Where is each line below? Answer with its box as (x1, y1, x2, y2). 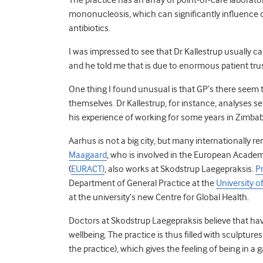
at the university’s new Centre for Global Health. (69, 191, 249, 203)
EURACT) (71, 163, 104, 174)
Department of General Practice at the (69, 177, 216, 188)
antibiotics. (69, 22, 110, 33)
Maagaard (69, 149, 107, 160)
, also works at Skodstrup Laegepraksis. (104, 163, 255, 174)
